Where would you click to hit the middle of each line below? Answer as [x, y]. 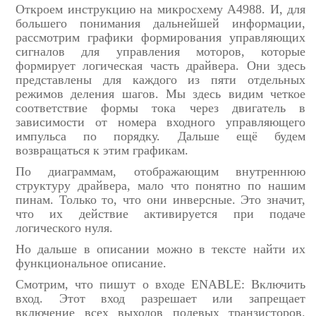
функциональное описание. [91, 263]
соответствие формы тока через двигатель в [160, 108]
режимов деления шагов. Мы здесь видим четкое [160, 93]
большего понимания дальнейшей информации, [160, 23]
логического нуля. [64, 227]
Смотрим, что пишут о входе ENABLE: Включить [160, 284]
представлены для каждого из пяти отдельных [160, 79]
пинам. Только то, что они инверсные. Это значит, [160, 199]
